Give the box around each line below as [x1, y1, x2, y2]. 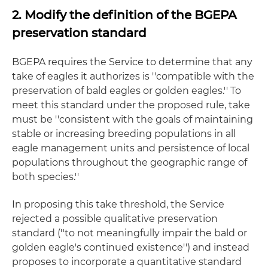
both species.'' [12, 171, 79, 182]
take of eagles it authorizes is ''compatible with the [12, 71, 254, 82]
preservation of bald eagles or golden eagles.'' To [12, 85, 241, 96]
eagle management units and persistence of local [12, 142, 249, 154]
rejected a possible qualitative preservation [12, 213, 218, 224]
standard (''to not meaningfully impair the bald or [12, 227, 247, 239]
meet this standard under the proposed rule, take [12, 99, 250, 111]
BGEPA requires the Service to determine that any [12, 56, 252, 68]
